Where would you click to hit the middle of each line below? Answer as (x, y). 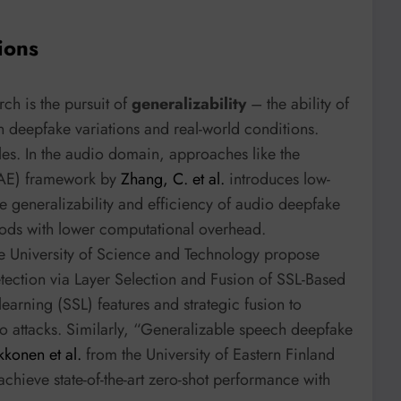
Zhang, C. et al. (173, 179)
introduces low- (277, 179)
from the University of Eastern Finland (208, 354)
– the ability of (298, 103)
